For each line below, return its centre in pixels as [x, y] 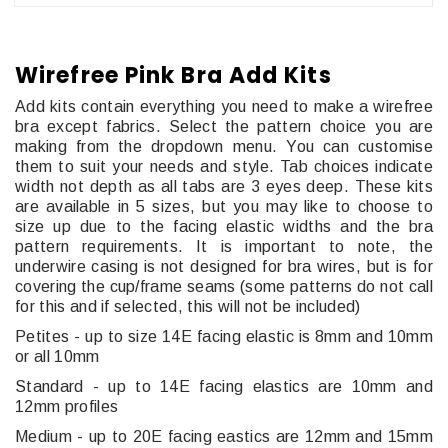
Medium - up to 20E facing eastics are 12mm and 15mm [224, 436]
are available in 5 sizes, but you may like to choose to [224, 206]
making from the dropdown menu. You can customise [224, 146]
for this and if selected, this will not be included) [188, 306]
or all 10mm [57, 356]
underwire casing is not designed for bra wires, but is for [224, 266]
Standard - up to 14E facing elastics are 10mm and [224, 386]
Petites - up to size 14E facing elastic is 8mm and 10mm [224, 336]
